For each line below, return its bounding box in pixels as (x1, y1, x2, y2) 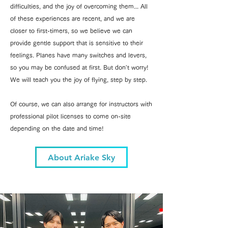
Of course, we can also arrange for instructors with (10, 101, 152, 107)
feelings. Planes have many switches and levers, (10, 52, 147, 58)
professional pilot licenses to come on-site (10, 113, 131, 119)
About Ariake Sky (48, 152, 115, 162)
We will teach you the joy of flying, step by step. (10, 76, 147, 82)
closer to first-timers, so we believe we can (10, 27, 132, 34)
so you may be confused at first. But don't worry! (10, 64, 149, 70)
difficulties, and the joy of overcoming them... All (10, 3, 148, 9)
